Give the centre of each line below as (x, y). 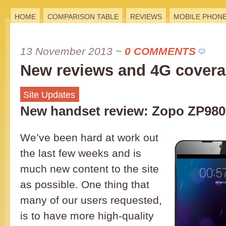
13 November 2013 (66, 51)
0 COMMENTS (160, 51)
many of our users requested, (91, 200)
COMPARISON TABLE (83, 17)
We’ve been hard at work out (89, 137)
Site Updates (49, 95)
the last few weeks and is (81, 153)
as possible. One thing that (85, 184)
